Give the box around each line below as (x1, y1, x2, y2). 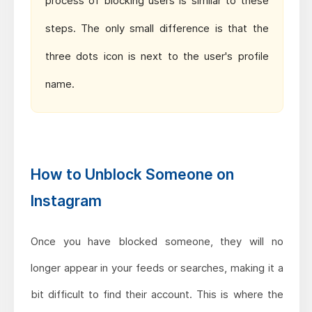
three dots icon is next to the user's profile (45, 49, 269, 63)
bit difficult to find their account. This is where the (30, 288, 283, 302)
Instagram (30, 192, 102, 210)
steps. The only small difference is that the (45, 22, 269, 36)
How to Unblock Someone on (30, 166, 234, 184)
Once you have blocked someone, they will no (30, 235, 283, 249)
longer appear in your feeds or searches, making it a (30, 261, 283, 275)
